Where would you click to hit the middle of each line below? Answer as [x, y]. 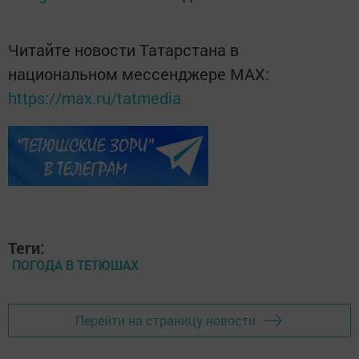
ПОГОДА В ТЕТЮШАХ [75, 264]
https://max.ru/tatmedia [95, 97]
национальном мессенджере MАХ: [139, 73]
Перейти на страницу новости [165, 321]
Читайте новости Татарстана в [123, 49]
